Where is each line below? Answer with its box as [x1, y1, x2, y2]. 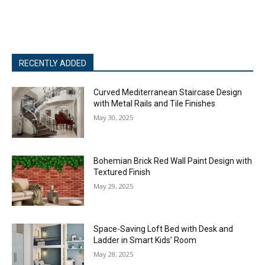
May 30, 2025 [93, 112, 134, 122]
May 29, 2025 [93, 181, 134, 190]
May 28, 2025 [93, 250, 134, 259]
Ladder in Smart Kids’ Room [93, 235, 197, 245]
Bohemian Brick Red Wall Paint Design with [93, 156, 253, 166]
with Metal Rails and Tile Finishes [93, 98, 216, 108]
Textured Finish [93, 167, 151, 177]
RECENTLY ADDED [19, 58, 86, 68]
